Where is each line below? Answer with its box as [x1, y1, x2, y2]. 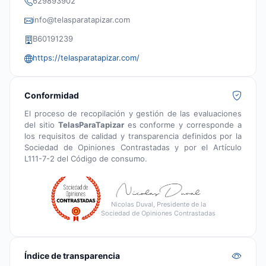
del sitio [24, 120, 58, 130]
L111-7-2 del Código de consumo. [24, 154, 147, 164]
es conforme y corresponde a [123, 120, 242, 130]
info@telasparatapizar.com [33, 15, 130, 25]
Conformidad [24, 90, 79, 101]
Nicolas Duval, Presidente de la [110, 200, 206, 209]
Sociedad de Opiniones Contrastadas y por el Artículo [24, 142, 242, 153]
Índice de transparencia [24, 251, 120, 261]
